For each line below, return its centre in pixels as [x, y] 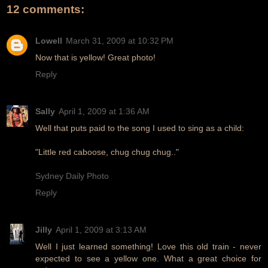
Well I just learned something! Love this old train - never [148, 246]
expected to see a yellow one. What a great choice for [148, 258]
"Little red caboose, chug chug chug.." [107, 152]
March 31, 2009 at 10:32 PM [120, 40]
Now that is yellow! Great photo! [95, 57]
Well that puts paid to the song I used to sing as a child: [140, 128]
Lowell [49, 40]
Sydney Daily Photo [72, 176]
